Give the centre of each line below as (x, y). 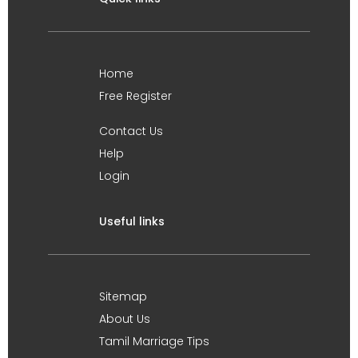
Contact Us (131, 131)
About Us (125, 319)
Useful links (132, 221)
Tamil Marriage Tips (154, 341)
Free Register (135, 96)
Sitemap (123, 296)
